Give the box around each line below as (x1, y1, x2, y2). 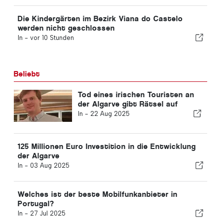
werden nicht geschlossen (18, 23, 115, 33)
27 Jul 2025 (30, 209, 66, 217)
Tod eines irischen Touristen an (77, 89, 194, 99)
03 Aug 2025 (30, 161, 70, 169)
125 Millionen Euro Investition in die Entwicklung (18, 141, 196, 151)
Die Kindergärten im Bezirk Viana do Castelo (18, 13, 183, 23)
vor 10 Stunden (30, 34, 74, 41)
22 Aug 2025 (90, 110, 130, 117)
